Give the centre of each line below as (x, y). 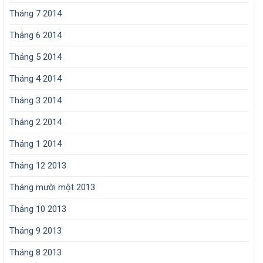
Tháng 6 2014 (36, 36)
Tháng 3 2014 (36, 101)
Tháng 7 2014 (36, 14)
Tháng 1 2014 (36, 144)
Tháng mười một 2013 (52, 188)
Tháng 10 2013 (38, 209)
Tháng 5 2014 (36, 57)
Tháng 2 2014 (36, 122)
